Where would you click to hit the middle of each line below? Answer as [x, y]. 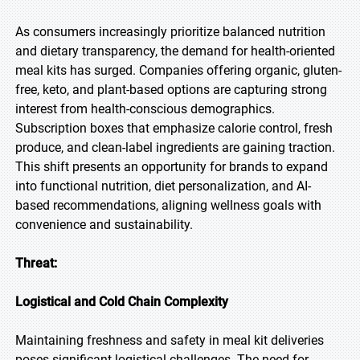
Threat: [36, 263]
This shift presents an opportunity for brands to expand [172, 167]
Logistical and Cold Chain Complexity [122, 302]
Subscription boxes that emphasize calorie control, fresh [174, 128]
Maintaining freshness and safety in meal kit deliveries [170, 340]
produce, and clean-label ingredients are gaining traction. [175, 147]
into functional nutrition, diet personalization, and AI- [163, 186]
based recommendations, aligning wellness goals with [168, 205]
